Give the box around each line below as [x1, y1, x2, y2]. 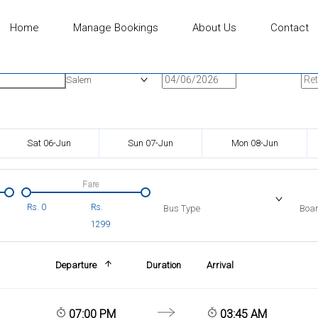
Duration [146, 259, 181, 270]
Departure [55, 259, 97, 270]
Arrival [207, 259, 234, 270]
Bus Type [163, 202, 200, 214]
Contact [270, 21, 309, 34]
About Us [192, 21, 236, 34]
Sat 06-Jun [27, 137, 71, 148]
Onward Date [162, 58, 219, 70]
